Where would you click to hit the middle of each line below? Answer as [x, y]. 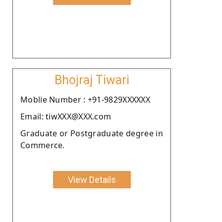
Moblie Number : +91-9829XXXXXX [85, 99]
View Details [92, 179]
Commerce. [43, 145]
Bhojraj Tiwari [92, 80]
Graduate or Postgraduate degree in [92, 133]
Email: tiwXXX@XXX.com [66, 116]
